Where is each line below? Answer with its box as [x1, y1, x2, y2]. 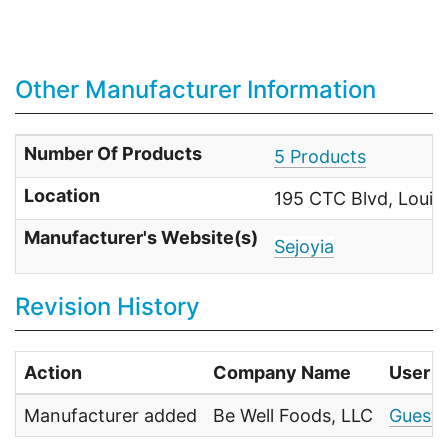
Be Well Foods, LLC [213, 405, 373, 427]
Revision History [15, 292, 200, 322]
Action [24, 362, 82, 384]
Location [24, 185, 100, 207]
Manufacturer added [24, 405, 197, 427]
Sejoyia [274, 236, 334, 258]
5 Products [274, 146, 366, 168]
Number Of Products [24, 143, 202, 165]
